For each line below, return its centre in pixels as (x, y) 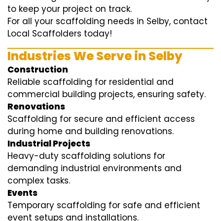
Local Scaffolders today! (60, 34)
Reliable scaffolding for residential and (91, 82)
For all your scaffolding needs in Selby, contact (108, 21)
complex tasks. (39, 181)
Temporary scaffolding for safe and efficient (104, 205)
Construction (38, 70)
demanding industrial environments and (94, 168)
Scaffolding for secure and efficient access (101, 119)
